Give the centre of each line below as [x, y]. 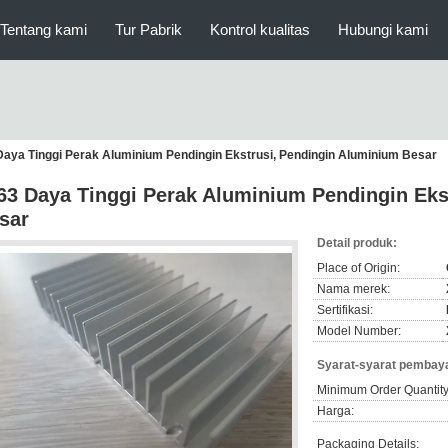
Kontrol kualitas [260, 29]
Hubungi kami [383, 29]
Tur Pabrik [148, 29]
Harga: [335, 411]
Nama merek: [353, 289]
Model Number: [359, 331]
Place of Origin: [358, 268]
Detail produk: [357, 243]
